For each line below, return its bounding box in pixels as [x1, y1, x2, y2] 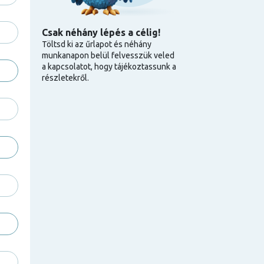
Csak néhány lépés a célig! [42, 27, 160, 38]
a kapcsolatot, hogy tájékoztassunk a [42, 62, 176, 71]
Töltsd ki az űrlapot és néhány [42, 39, 151, 49]
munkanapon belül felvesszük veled [42, 51, 174, 60]
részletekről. [42, 73, 89, 82]
